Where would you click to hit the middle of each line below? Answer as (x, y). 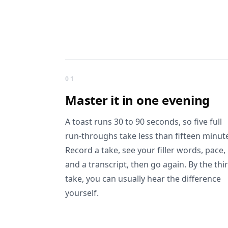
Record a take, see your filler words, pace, (145, 150)
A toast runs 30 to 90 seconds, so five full (144, 122)
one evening (173, 100)
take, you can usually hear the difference (143, 179)
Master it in (99, 100)
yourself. (82, 193)
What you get (90, 65)
